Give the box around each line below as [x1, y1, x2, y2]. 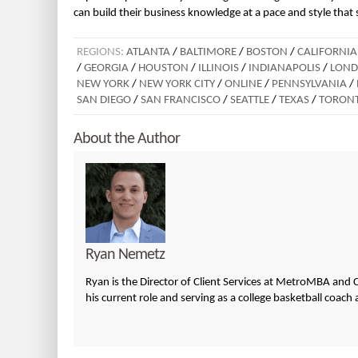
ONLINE [225, 78, 262, 90]
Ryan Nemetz [86, 246, 165, 263]
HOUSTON [138, 62, 189, 74]
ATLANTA [126, 46, 170, 58]
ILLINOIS [198, 62, 239, 74]
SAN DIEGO [77, 93, 131, 106]
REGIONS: [77, 46, 126, 58]
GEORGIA [84, 62, 129, 74]
